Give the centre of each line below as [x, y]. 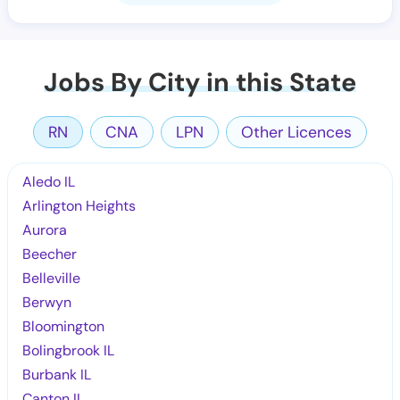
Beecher [50, 254]
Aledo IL [49, 181]
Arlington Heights [79, 205]
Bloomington [64, 326]
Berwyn [47, 302]
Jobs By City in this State [200, 82]
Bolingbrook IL [69, 350]
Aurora [45, 229]
